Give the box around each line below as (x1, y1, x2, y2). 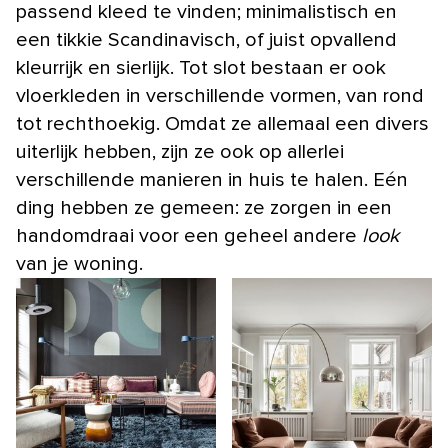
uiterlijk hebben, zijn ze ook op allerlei (16, 141, 344, 162)
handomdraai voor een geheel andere (16, 225, 362, 246)
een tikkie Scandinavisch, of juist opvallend (16, 29, 397, 50)
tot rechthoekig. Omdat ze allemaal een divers (16, 113, 429, 134)
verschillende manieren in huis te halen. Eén (16, 169, 408, 190)
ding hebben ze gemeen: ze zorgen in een (16, 197, 392, 218)
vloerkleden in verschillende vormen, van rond (16, 85, 424, 106)
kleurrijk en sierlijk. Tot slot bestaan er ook (16, 57, 386, 78)
